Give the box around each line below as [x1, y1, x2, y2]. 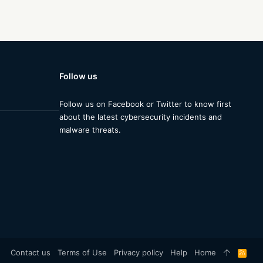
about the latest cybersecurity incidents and [59, 112, 222, 122]
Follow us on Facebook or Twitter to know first [59, 99, 231, 109]
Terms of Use [58, 248, 107, 258]
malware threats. [59, 125, 121, 135]
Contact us [11, 248, 51, 258]
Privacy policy [114, 248, 164, 258]
